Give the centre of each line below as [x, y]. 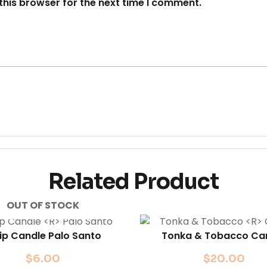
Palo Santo [74, 236]
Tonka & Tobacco [207, 236]
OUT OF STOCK [43, 206]
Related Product [133, 182]
